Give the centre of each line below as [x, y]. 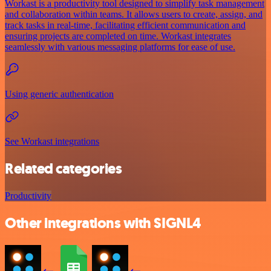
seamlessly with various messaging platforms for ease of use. [120, 47]
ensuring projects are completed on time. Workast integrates [118, 36]
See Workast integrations [52, 142]
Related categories [64, 168]
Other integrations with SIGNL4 [103, 223]
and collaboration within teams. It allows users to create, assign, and [134, 15]
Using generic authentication [59, 94]
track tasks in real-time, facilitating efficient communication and [125, 25]
